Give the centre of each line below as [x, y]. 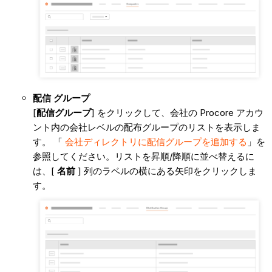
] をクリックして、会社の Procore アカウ [177, 112]
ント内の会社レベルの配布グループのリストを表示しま [146, 127]
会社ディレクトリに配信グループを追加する [156, 141]
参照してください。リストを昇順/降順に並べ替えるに [143, 156]
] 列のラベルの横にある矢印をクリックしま [166, 171]
